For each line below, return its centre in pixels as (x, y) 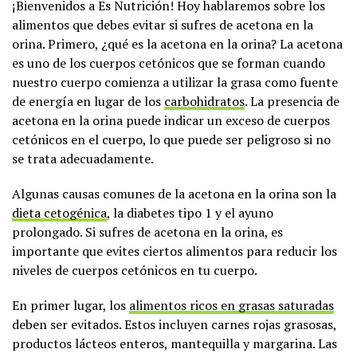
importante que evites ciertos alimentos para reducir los (175, 251)
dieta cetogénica (59, 212)
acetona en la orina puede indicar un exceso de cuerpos (171, 120)
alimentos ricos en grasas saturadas (231, 305)
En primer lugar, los (71, 305)
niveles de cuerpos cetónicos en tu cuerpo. (135, 270)
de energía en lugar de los (88, 101)
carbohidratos (204, 101)
